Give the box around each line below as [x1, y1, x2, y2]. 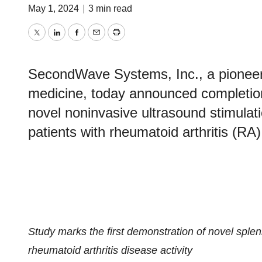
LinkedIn [56, 35, 96, 47]
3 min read [88, 4, 132, 13]
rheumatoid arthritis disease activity [28, 244, 192, 256]
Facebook [75, 35, 122, 47]
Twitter [36, 35, 67, 47]
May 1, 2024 [28, 4, 81, 13]
